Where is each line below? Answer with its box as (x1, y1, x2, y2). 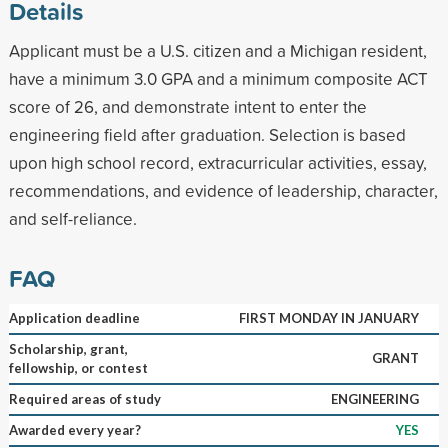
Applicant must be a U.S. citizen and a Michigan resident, (8, 38, 427, 62)
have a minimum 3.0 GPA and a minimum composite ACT (8, 66, 428, 90)
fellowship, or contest (8, 359, 148, 376)
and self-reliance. (8, 206, 137, 230)
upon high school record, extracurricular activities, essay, (8, 150, 427, 174)
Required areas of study (8, 390, 161, 407)
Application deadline (8, 309, 140, 326)
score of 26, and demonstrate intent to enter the (8, 94, 367, 118)
